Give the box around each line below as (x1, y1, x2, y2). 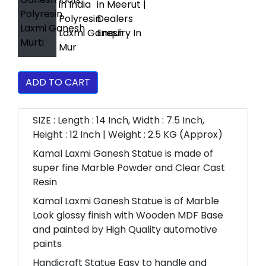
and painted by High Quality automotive (33, 223, 217, 236)
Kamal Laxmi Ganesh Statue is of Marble (33, 194, 219, 208)
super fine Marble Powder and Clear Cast (33, 161, 225, 175)
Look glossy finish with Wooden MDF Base (33, 208, 223, 222)
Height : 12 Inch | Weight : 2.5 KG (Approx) (33, 128, 223, 141)
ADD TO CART (26, 75, 90, 89)
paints (33, 237, 62, 251)
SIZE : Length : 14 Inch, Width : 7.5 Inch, (33, 113, 204, 127)
